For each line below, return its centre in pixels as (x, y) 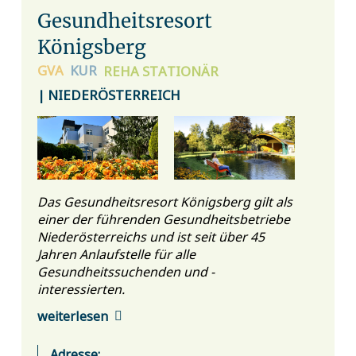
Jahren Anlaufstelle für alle (116, 254)
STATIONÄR (181, 70)
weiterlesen (72, 315)
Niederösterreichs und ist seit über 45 (151, 236)
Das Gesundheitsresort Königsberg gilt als (164, 201)
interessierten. (81, 289)
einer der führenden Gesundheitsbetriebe (163, 219)
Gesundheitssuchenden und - (126, 271)
